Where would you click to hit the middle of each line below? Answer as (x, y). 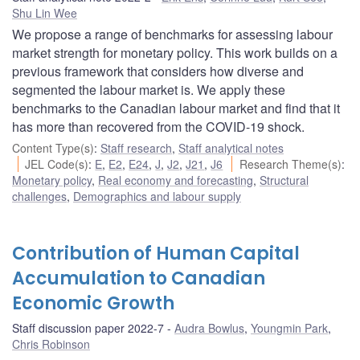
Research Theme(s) (290, 164)
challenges (39, 196)
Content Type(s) (53, 148)
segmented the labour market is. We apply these (149, 90)
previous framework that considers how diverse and (158, 72)
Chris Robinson (51, 344)
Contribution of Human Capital (156, 254)
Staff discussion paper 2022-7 (88, 328)
